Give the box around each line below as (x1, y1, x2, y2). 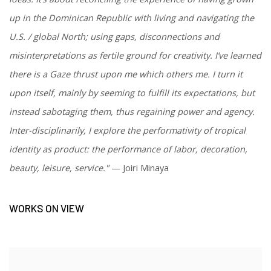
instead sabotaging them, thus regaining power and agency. (9, 106, 255, 118)
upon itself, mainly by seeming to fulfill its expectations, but (9, 87, 255, 99)
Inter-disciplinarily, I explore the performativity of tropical (9, 125, 246, 137)
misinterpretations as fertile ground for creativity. (9, 50, 215, 62)
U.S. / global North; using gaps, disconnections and (9, 31, 220, 43)
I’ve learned (215, 50, 261, 62)
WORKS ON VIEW (9, 202, 84, 215)
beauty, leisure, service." (9, 162, 109, 174)
